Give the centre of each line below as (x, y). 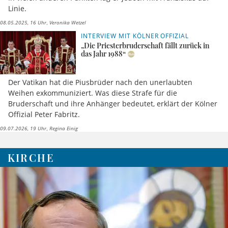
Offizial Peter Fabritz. (44, 114)
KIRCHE (31, 157)
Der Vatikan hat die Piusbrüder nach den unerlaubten (100, 82)
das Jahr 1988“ (104, 54)
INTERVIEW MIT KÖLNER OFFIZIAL (135, 36)
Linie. (17, 9)
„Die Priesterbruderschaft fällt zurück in (146, 46)
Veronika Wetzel (67, 23)
